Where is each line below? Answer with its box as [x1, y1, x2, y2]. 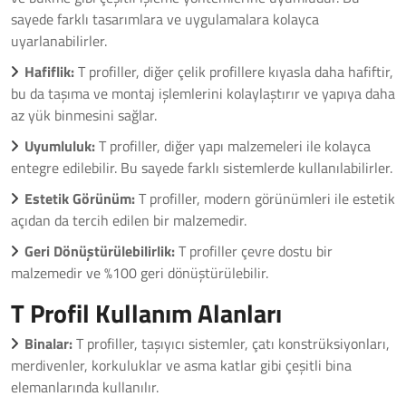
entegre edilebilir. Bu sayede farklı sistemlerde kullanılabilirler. [11, 157, 392, 179]
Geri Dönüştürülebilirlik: [24, 240, 175, 262]
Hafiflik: [24, 61, 74, 82]
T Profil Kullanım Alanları [11, 294, 282, 333]
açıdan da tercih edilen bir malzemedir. [11, 209, 246, 231]
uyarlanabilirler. [11, 30, 107, 52]
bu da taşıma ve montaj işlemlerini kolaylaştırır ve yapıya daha [11, 82, 395, 104]
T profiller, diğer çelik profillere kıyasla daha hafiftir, [74, 61, 393, 82]
